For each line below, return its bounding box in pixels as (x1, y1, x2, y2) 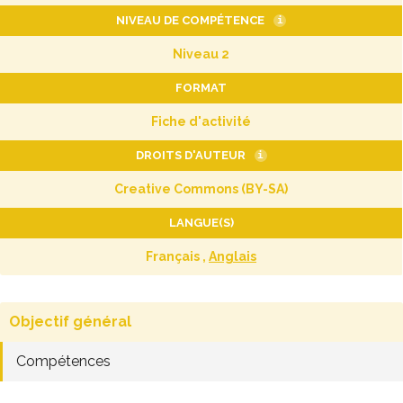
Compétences (16, 353, 111, 370)
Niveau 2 (173, 47, 229, 61)
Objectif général (9, 313, 131, 330)
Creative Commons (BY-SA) (114, 182, 288, 196)
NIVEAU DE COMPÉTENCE (116, 13, 264, 27)
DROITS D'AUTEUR (135, 148, 246, 162)
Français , (146, 249, 209, 264)
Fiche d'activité (151, 114, 251, 129)
